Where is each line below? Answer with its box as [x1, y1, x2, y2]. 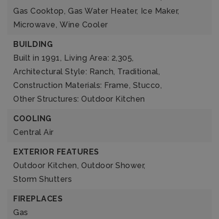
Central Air [13, 128, 54, 137]
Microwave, [13, 20, 57, 29]
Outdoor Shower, [81, 161, 146, 170]
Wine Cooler [60, 20, 108, 29]
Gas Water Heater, [68, 6, 138, 16]
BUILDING [13, 40, 53, 49]
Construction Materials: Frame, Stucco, [13, 81, 162, 90]
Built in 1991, [13, 53, 62, 63]
